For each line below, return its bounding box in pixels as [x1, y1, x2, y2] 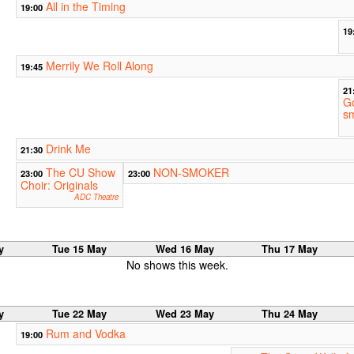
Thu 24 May [262, 307, 318, 322]
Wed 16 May [155, 242, 214, 257]
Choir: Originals [20, 177, 98, 194]
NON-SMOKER [153, 164, 229, 181]
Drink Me [45, 141, 91, 157]
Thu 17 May [262, 242, 318, 257]
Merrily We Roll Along [45, 58, 153, 74]
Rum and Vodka [45, 326, 126, 342]
